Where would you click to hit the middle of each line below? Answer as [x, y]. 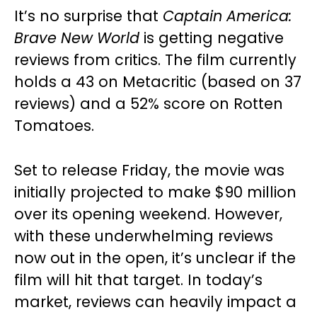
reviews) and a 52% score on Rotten [149, 104]
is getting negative [212, 38]
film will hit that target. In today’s [138, 280]
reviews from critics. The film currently [155, 60]
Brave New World [77, 38]
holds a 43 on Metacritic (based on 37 [158, 82]
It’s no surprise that [88, 16]
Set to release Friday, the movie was [149, 171]
